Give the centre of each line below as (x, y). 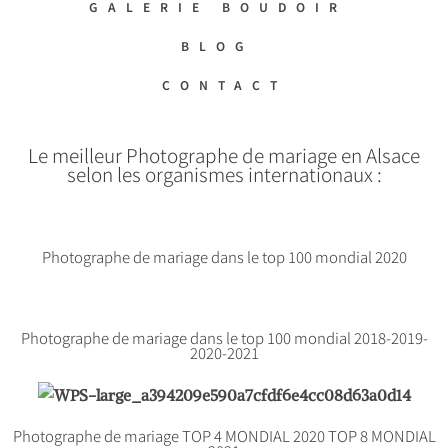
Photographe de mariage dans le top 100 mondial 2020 (224, 256)
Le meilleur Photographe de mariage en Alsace (224, 154)
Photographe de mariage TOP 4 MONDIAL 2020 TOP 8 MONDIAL (224, 435)
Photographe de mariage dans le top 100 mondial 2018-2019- (224, 337)
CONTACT (224, 84)
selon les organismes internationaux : (224, 173)
